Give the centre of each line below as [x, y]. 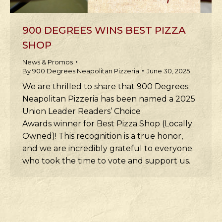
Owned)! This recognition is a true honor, [103, 136]
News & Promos [48, 62]
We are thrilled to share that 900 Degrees [105, 86]
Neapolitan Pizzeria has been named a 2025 [109, 99]
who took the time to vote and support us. [106, 161]
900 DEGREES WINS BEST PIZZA [104, 30]
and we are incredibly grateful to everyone [107, 148]
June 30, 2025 [168, 71]
